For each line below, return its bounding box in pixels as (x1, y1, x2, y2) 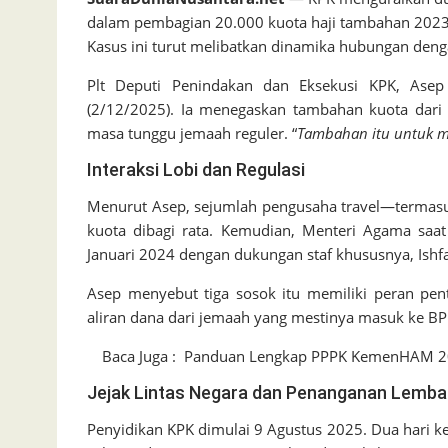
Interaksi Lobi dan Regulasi (87, 159, 305, 180)
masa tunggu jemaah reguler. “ (87, 123, 297, 143)
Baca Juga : (102, 346, 176, 366)
